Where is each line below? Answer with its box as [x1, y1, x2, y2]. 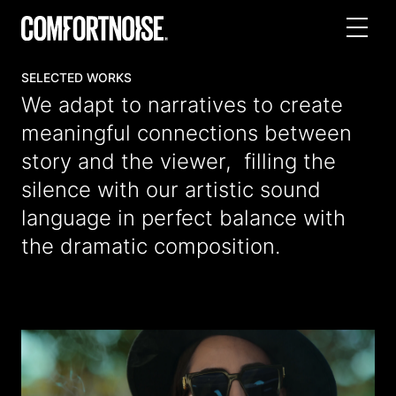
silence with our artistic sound [21, 177, 321, 203]
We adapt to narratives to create [21, 92, 343, 118]
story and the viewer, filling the [21, 148, 336, 175]
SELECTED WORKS [21, 70, 132, 85]
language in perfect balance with [21, 205, 346, 232]
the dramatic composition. [21, 233, 280, 260]
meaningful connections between [21, 120, 352, 147]
